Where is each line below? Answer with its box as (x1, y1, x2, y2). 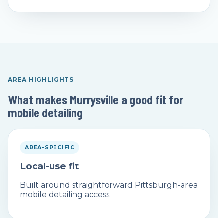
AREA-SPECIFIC (25, 144, 75, 151)
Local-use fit (20, 160, 79, 172)
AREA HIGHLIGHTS (8, 75, 74, 83)
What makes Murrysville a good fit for (8, 92, 183, 107)
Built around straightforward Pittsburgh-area (20, 181, 198, 190)
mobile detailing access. (20, 190, 111, 200)
